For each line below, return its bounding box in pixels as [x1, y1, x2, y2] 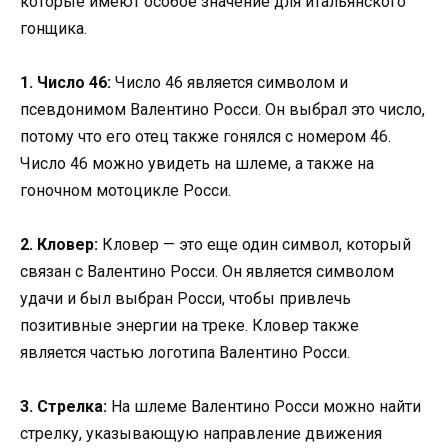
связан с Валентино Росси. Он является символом [20, 262, 394, 282]
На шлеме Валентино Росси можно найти [107, 397, 421, 417]
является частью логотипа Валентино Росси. [20, 343, 350, 363]
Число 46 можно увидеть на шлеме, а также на [20, 154, 374, 174]
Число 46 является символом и [111, 73, 348, 93]
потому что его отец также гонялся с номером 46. [20, 127, 391, 147]
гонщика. [20, 18, 87, 38]
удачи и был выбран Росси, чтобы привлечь [20, 289, 351, 309]
